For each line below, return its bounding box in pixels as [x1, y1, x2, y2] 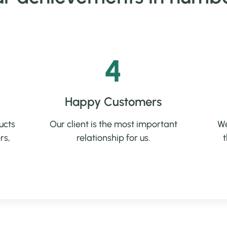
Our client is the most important [49, 118, 177, 130]
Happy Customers [65, 94, 162, 109]
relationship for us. [77, 132, 150, 143]
